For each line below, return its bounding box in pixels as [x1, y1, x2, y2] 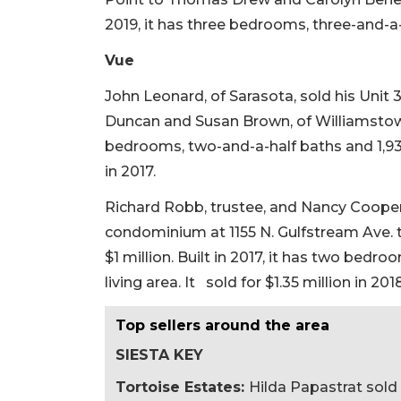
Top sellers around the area [115, 316, 329, 334]
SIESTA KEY [115, 346, 203, 363]
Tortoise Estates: [115, 378, 249, 396]
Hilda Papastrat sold [249, 378, 397, 396]
